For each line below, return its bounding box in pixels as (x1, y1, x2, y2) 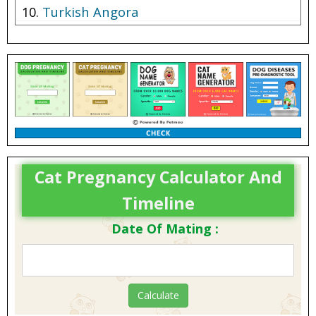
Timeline (121, 192, 195, 215)
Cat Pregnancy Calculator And (34, 166, 282, 189)
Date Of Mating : (111, 220, 219, 238)
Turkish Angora (42, 2, 139, 20)
